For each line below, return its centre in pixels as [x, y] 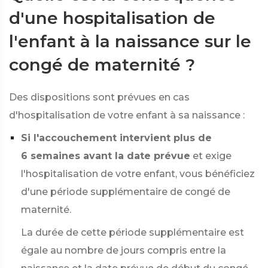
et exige [212, 156]
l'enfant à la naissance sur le [130, 41]
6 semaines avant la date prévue [106, 156]
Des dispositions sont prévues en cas [99, 97]
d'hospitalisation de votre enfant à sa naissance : [127, 115]
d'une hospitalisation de [112, 18]
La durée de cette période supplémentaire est [133, 232]
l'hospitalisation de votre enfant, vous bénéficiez [138, 174]
